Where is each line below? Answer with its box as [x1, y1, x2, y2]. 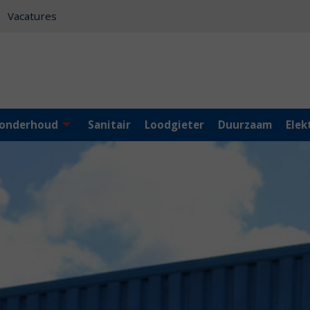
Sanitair [87, 118, 131, 131]
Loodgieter [144, 118, 204, 131]
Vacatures [8, 9, 57, 23]
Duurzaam [217, 118, 272, 131]
